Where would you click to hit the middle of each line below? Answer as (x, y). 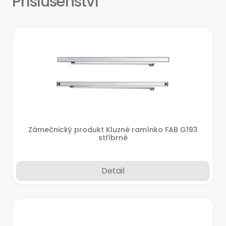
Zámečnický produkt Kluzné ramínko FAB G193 (113, 130)
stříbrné (113, 138)
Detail (113, 171)
